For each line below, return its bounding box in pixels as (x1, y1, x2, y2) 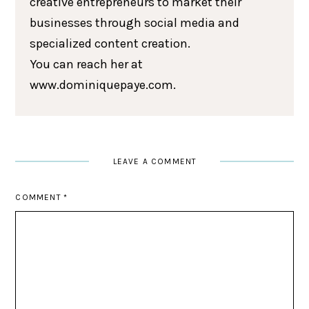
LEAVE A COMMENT (112, 156, 197, 166)
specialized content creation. (30, 35, 191, 51)
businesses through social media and (30, 14, 240, 30)
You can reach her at (30, 56, 143, 72)
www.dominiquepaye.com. (30, 77, 177, 92)
